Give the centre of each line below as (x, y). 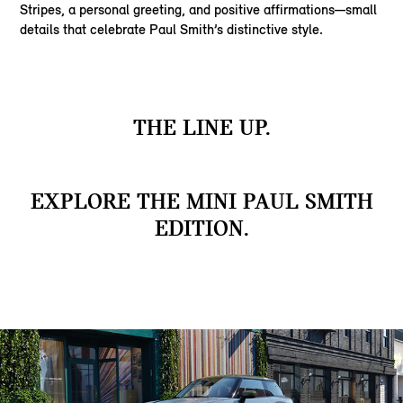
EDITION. (201, 228)
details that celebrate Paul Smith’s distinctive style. (172, 29)
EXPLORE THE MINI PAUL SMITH (201, 201)
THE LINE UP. (201, 127)
